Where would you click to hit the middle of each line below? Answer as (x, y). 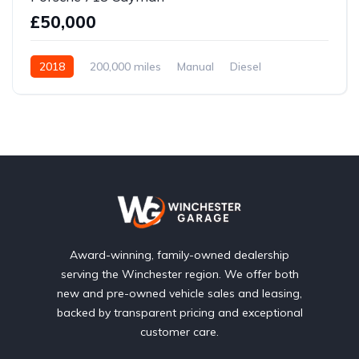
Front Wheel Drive (77, 89)
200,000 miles (125, 66)
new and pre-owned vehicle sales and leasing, (179, 293)
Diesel (246, 66)
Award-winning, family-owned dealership (179, 254)
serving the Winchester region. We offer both (179, 274)
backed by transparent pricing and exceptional (179, 312)
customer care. (179, 331)
